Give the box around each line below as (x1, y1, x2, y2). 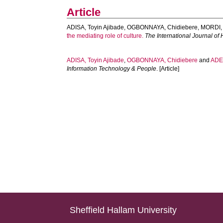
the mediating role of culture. (67, 32, 144, 39)
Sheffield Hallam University (70, 205, 177, 215)
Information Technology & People (67, 65, 157, 72)
